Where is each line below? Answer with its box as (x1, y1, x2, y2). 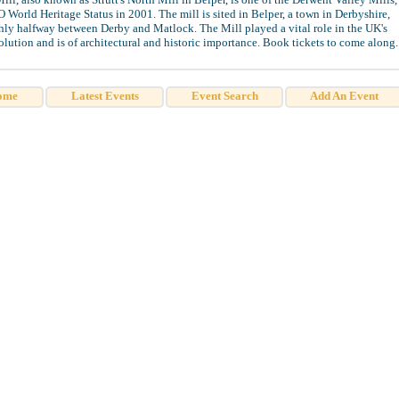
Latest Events (70, 89, 139, 102)
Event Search (191, 89, 258, 102)
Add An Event (309, 89, 379, 102)
